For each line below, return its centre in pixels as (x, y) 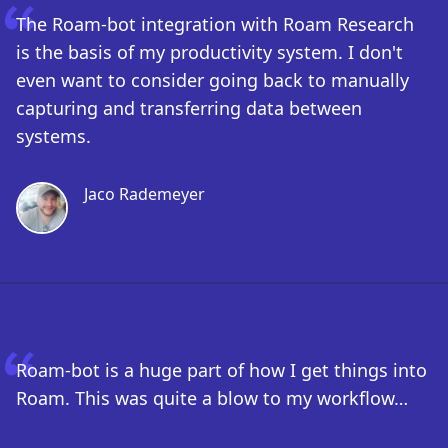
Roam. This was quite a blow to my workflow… (212, 398)
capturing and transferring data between (189, 108)
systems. (53, 136)
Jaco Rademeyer (144, 194)
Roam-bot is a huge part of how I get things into (221, 370)
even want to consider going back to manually (212, 80)
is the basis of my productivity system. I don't (209, 52)
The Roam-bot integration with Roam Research (215, 24)
